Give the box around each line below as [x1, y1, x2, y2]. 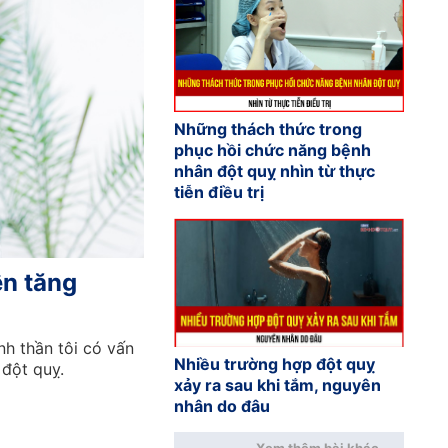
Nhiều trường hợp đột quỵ [173, 354, 375, 375]
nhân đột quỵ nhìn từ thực [173, 161, 375, 182]
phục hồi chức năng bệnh [173, 140, 371, 161]
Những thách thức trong [173, 119, 362, 140]
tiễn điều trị [173, 182, 264, 203]
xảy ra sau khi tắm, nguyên [173, 375, 381, 396]
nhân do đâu [173, 396, 270, 417]
